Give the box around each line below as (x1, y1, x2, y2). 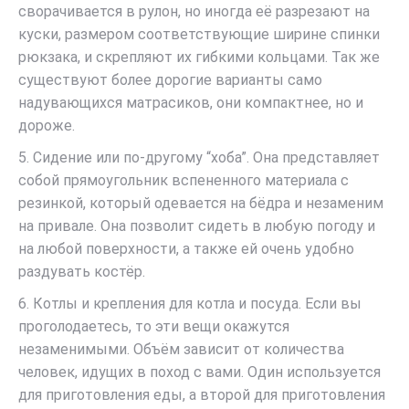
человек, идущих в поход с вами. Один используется (18, 363, 381, 381)
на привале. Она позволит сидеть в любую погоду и (18, 217, 375, 235)
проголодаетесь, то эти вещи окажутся (18, 318, 289, 335)
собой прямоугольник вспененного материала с (18, 172, 349, 189)
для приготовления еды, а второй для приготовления (18, 386, 385, 404)
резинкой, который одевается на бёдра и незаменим (18, 194, 383, 212)
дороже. (18, 117, 75, 134)
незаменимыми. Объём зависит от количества (18, 341, 344, 358)
